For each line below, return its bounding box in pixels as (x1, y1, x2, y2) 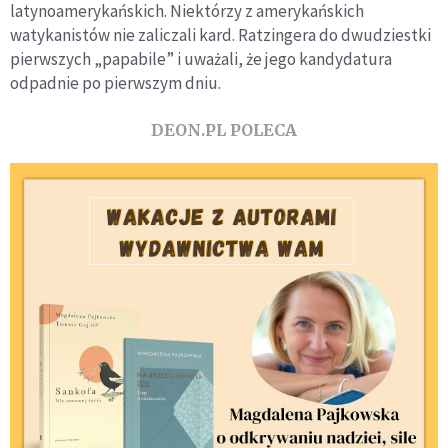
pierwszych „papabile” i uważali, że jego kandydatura (10, 48, 392, 71)
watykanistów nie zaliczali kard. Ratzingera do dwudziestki (10, 24, 431, 47)
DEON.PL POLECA (151, 120, 297, 141)
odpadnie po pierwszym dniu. (10, 72, 221, 95)
